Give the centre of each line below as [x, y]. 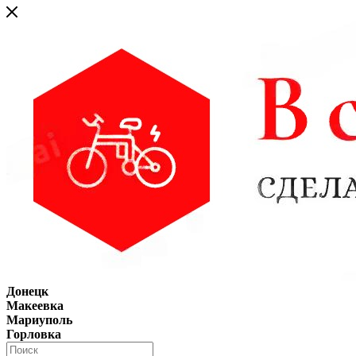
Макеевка [35, 306]
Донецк [27, 291]
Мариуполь [39, 320]
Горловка [34, 334]
